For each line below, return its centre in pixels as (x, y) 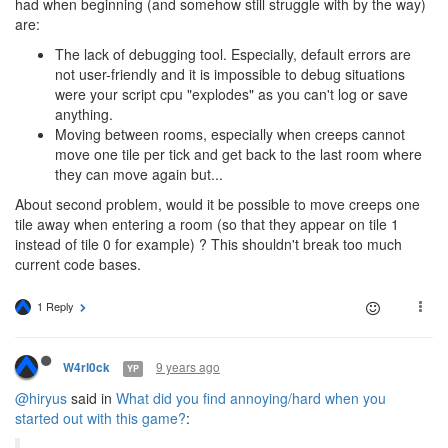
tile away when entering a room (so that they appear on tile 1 (207, 224)
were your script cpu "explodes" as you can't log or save (231, 94)
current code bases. (78, 264)
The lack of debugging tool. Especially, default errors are (233, 54)
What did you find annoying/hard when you (251, 398)
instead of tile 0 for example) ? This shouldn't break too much (208, 244)
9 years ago (188, 367)
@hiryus (41, 398)
